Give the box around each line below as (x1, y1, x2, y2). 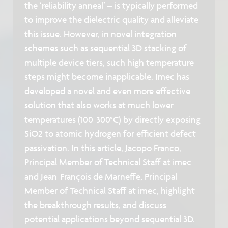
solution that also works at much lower (24, 99, 174, 110)
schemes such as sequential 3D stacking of (24, 42, 187, 53)
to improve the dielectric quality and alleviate (24, 14, 199, 25)
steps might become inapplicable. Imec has (24, 71, 190, 82)
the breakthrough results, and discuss (24, 199, 167, 210)
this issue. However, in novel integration (24, 28, 177, 39)
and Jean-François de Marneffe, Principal (24, 170, 178, 182)
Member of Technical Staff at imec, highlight (24, 185, 195, 196)
